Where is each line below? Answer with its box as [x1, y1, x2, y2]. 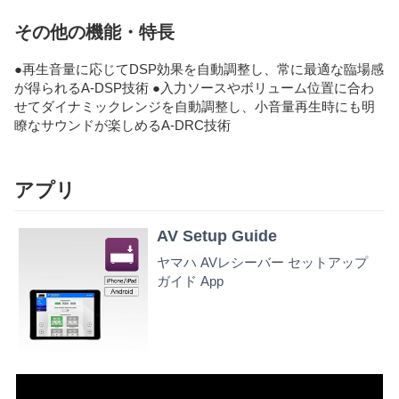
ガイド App [157, 273, 224, 289]
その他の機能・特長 [14, 22, 175, 43]
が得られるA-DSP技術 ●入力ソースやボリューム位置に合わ [14, 80, 374, 96]
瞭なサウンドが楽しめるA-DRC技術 [14, 118, 231, 134]
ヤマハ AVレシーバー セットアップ [157, 255, 368, 271]
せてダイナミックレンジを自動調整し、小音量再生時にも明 [14, 99, 375, 115]
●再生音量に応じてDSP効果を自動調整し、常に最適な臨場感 [14, 61, 384, 77]
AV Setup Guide [157, 226, 277, 245]
